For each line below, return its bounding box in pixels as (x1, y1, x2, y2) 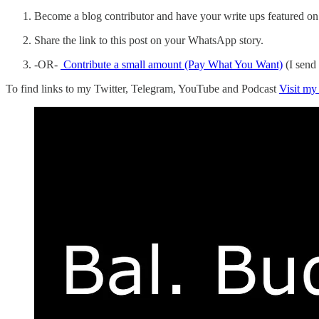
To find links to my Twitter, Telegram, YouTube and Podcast (6, 82, 279, 95)
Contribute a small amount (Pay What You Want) (61, 58, 283, 70)
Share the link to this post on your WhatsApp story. (34, 33, 266, 46)
